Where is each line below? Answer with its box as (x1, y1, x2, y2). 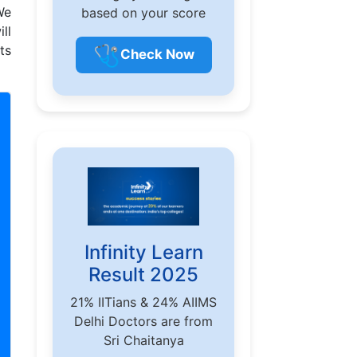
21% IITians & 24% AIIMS (70, 294, 217, 311)
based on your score (81, 4, 206, 21)
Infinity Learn (84, 241, 203, 265)
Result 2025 (88, 263, 198, 287)
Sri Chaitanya (103, 332, 184, 349)
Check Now (120, 46, 194, 63)
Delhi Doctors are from (74, 313, 213, 330)
